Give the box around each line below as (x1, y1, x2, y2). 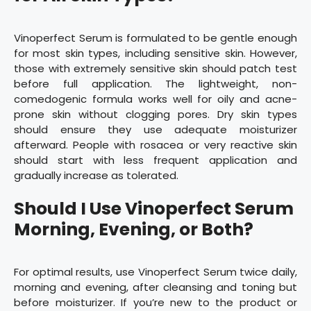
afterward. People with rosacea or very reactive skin (14, 137, 297, 152)
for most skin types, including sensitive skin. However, (14, 45, 297, 60)
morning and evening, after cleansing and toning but (14, 280, 297, 295)
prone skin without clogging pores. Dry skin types (14, 106, 297, 121)
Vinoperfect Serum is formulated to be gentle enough (14, 30, 297, 45)
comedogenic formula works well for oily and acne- (14, 91, 297, 106)
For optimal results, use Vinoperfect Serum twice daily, (14, 264, 297, 280)
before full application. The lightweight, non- (14, 76, 297, 91)
